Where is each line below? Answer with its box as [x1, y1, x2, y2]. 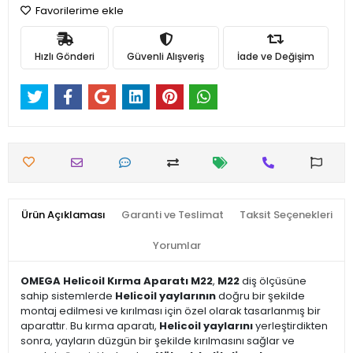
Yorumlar [152, 238, 201, 254]
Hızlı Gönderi [35, 49, 95, 63]
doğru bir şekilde [216, 288, 305, 304]
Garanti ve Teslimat [121, 207, 224, 223]
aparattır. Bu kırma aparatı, [20, 318, 159, 334]
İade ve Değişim [236, 49, 314, 63]
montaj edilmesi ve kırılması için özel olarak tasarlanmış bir [20, 303, 321, 319]
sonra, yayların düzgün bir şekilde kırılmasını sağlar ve [20, 333, 295, 349]
